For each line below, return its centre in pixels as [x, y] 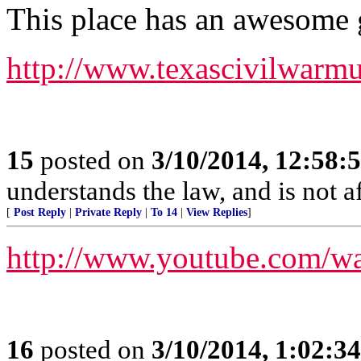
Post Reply [40, 212]
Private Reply [108, 212]
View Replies [217, 212]
